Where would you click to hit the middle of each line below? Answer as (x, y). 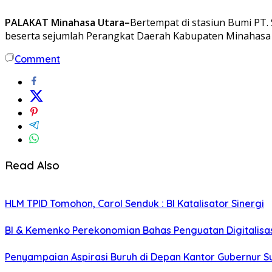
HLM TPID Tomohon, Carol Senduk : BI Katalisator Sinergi (134, 204)
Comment (37, 59)
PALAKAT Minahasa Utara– (67, 22)
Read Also (32, 165)
